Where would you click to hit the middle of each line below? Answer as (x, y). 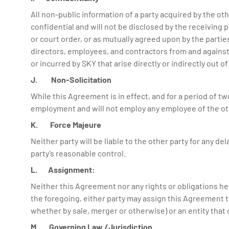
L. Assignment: (63, 169)
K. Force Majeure (66, 124)
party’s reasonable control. (78, 153)
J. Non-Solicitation (71, 79)
